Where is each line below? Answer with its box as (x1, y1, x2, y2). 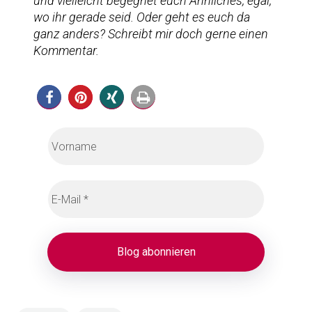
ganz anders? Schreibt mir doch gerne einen (33, 26, 268, 41)
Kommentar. (33, 43, 99, 58)
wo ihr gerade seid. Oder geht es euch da (33, 10, 250, 24)
